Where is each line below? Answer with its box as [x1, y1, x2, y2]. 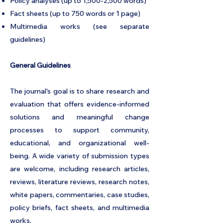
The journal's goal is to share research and [10, 87, 149, 96]
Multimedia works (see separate [10, 22, 149, 31]
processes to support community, [10, 125, 149, 134]
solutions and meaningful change [10, 112, 149, 121]
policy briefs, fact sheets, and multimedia [10, 203, 149, 212]
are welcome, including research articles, [10, 164, 149, 173]
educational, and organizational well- [10, 138, 149, 147]
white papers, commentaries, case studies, [10, 190, 149, 199]
